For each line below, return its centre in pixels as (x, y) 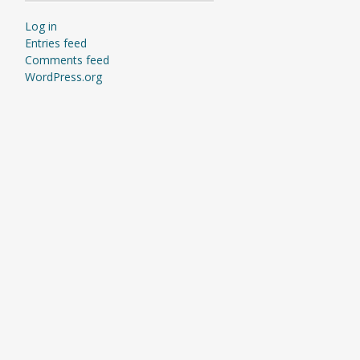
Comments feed (67, 60)
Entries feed (55, 43)
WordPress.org (63, 77)
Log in (41, 26)
